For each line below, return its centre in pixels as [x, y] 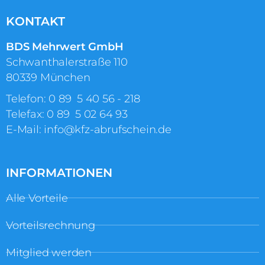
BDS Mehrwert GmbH [65, 46]
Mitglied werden [49, 252]
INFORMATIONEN [59, 172]
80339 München [48, 77]
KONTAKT [35, 21]
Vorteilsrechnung [51, 225]
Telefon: [28, 98]
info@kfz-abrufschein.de [108, 129]
